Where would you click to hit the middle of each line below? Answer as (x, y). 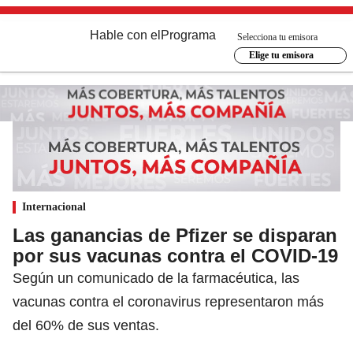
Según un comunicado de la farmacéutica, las (156, 278)
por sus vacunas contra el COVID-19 (175, 255)
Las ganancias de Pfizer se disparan (175, 235)
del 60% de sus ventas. (86, 325)
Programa (188, 35)
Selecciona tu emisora (277, 37)
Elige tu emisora (281, 55)
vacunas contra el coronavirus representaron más (168, 301)
